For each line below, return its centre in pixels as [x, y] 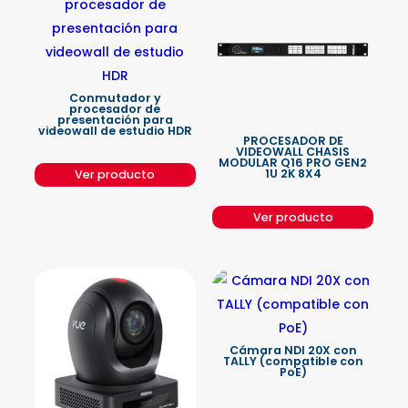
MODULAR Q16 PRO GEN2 [293, 163]
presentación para [115, 120]
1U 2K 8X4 [293, 174]
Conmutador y [115, 98]
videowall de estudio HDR [115, 131]
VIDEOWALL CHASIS [293, 152]
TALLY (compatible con [293, 361]
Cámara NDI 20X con [293, 350]
